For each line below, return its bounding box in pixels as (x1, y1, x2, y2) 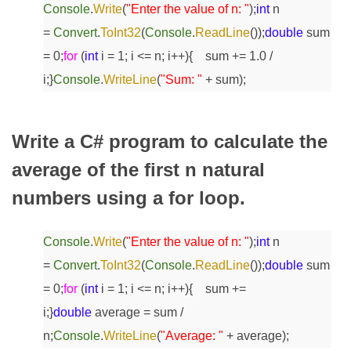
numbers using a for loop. (12, 186, 245, 208)
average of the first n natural (12, 158, 265, 180)
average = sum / (92, 306, 183, 320)
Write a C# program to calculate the (12, 130, 327, 152)
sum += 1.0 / (193, 49, 273, 63)
